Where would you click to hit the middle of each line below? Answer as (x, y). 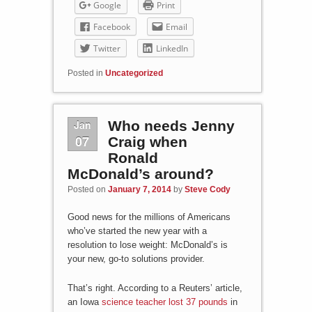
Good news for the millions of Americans (149, 217)
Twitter (107, 49)
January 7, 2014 (139, 190)
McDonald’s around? (140, 174)
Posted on (87, 190)
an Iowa (84, 302)
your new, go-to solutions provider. (136, 259)
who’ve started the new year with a (137, 231)
